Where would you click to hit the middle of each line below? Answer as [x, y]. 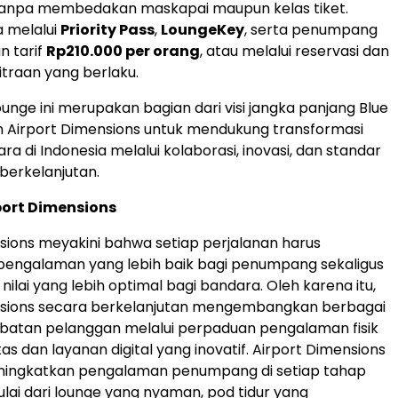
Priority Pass [107, 30]
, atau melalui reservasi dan [295, 52]
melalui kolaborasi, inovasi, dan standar [244, 151]
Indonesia [73, 151]
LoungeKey [203, 30]
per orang [161, 52]
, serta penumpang [311, 30]
